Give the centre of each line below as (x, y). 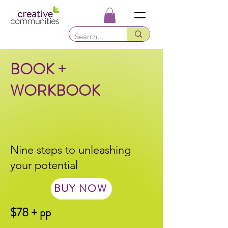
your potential (44, 165)
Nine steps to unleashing (70, 150)
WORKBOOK (55, 90)
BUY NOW (80, 189)
